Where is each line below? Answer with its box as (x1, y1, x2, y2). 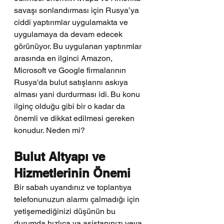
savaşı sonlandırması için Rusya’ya (14, 5, 141, 15)
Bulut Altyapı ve (14, 149, 108, 163)
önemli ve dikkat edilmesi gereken (14, 113, 136, 123)
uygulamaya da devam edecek (14, 29, 124, 39)
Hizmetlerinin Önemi (14, 166, 134, 180)
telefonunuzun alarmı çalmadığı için (14, 194, 141, 204)
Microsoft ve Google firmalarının (14, 65, 128, 75)
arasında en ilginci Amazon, (14, 53, 114, 63)
